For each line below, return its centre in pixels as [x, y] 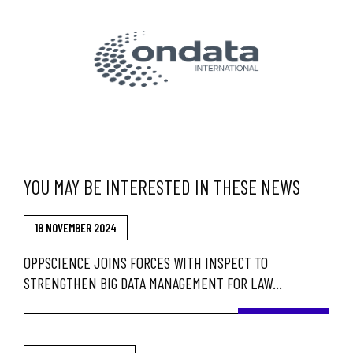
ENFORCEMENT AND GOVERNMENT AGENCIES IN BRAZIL [171, 303]
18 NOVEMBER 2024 [76, 227]
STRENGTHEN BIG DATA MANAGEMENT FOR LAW [148, 282]
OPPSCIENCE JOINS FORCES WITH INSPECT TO [146, 262]
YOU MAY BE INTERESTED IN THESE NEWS [162, 186]
